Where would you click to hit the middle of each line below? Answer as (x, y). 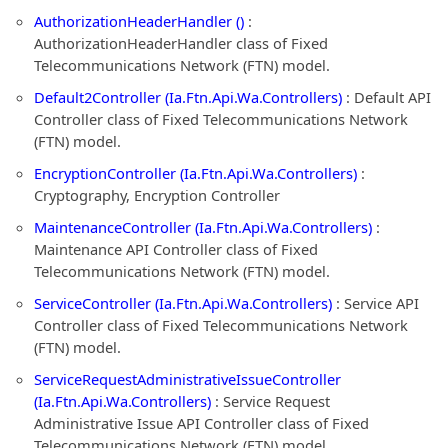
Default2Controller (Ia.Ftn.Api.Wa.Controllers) (188, 97)
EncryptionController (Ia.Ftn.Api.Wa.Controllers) (195, 173)
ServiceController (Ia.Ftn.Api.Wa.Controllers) (183, 303)
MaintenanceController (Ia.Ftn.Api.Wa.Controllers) (203, 227)
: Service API (375, 303)
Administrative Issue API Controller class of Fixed (201, 423)
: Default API (386, 97)
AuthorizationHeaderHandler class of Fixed (181, 43)
